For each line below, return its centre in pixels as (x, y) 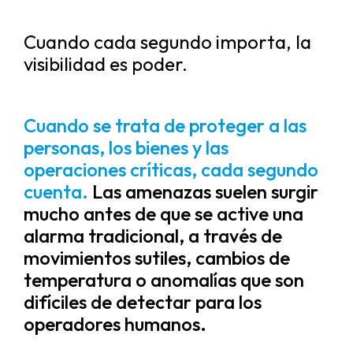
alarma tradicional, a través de (153, 236)
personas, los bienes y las (126, 147)
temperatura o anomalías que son (164, 280)
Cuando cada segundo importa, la (167, 42)
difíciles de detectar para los (143, 302)
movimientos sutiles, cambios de (157, 258)
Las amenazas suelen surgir (203, 191)
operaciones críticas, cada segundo (171, 169)
